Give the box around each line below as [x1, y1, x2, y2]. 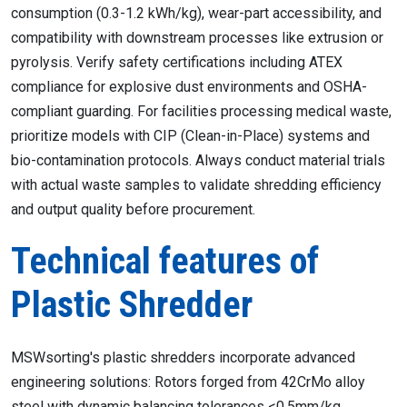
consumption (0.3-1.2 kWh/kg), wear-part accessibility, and [11, 5, 382, 22]
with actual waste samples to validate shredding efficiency [11, 176, 382, 194]
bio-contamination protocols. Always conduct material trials [11, 152, 385, 169]
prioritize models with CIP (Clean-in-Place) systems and [11, 127, 370, 144]
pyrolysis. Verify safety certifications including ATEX [11, 54, 342, 71]
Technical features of [11, 240, 319, 283]
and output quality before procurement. [11, 201, 255, 218]
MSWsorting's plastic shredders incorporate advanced [11, 349, 355, 366]
